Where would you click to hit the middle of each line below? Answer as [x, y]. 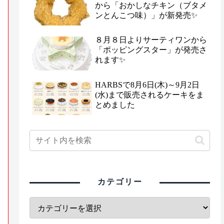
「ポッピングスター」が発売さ [151, 50]
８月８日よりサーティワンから [151, 40]
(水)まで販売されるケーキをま [150, 94]
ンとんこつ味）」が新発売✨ [146, 15]
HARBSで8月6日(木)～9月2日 [147, 84]
